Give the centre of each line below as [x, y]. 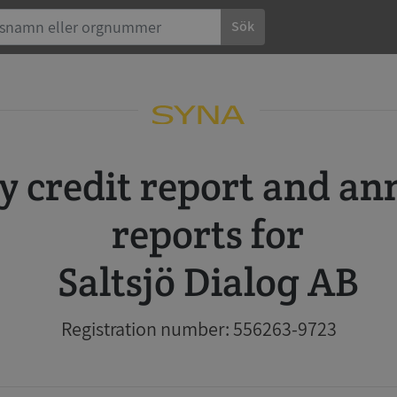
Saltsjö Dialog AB [207, 282]
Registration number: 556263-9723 [198, 329]
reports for [207, 234]
